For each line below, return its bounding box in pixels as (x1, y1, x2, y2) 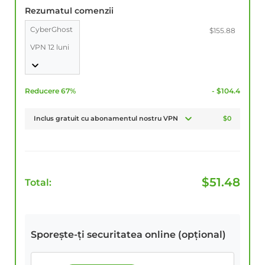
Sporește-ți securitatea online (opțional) (31, 229, 226, 241)
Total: (25, 177, 51, 189)
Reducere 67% (25, 86, 76, 96)
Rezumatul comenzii (25, 5, 114, 17)
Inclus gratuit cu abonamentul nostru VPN (33, 114, 178, 123)
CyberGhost (30, 25, 75, 34)
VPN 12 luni (30, 43, 69, 52)
